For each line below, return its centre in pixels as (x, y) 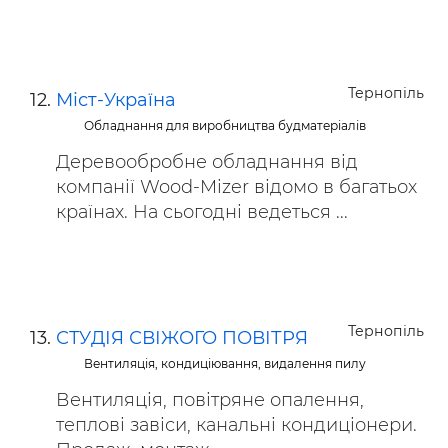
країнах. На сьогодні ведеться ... (202, 212)
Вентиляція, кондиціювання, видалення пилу (225, 363)
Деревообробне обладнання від (207, 162)
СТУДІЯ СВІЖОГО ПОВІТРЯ (182, 338)
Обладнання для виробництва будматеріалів (225, 125)
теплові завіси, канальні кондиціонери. (236, 425)
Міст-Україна (116, 100)
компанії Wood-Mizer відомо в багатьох (236, 187)
